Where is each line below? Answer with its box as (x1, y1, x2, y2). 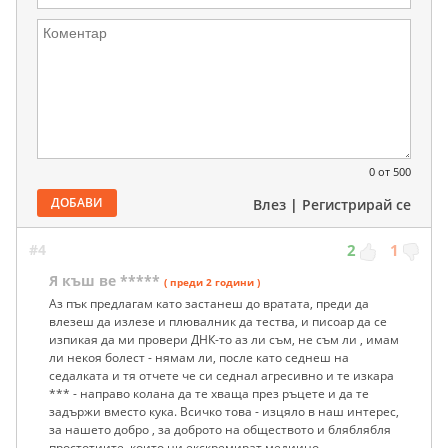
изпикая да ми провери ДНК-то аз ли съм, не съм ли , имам (49, 330, 399, 348)
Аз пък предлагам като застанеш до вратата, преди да (49, 294, 369, 312)
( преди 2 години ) (164, 274, 260, 289)
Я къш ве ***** (49, 270, 160, 290)
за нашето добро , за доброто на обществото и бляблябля (49, 420, 391, 438)
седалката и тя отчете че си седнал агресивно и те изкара (49, 366, 394, 384)
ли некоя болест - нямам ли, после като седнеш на (49, 348, 349, 366)
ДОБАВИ (51, 193, 103, 211)
